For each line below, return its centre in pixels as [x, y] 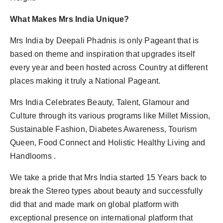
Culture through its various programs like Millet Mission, [110, 116]
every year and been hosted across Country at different [109, 68]
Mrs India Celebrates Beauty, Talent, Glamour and [100, 103]
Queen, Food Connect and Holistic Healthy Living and [108, 143]
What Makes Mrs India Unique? [70, 19]
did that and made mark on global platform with [95, 205]
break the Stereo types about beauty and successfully [107, 191]
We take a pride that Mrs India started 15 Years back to [109, 178]
